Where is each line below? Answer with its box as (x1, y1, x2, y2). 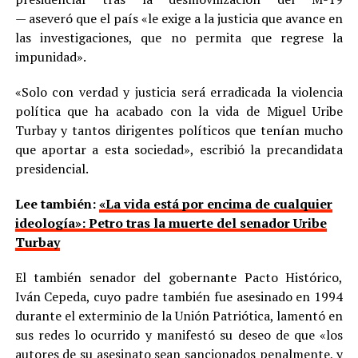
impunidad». (14, 47, 86, 66)
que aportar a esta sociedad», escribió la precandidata (14, 140, 344, 158)
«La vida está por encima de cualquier (98, 194, 332, 213)
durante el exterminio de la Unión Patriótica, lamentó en (14, 306, 344, 324)
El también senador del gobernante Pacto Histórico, (14, 268, 344, 286)
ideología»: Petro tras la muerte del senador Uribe (14, 213, 327, 232)
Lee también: (14, 194, 99, 213)
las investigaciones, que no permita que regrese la (14, 28, 344, 46)
